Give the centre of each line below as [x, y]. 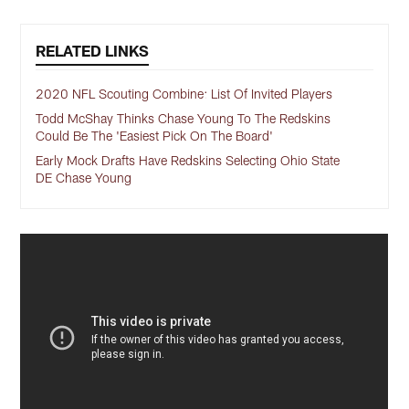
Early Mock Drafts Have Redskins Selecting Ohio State [188, 161]
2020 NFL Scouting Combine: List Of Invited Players [184, 94]
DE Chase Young [84, 178]
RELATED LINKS [93, 51]
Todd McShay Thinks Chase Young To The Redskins [184, 119]
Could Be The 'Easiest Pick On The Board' [155, 136]
